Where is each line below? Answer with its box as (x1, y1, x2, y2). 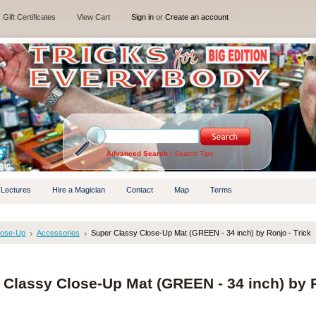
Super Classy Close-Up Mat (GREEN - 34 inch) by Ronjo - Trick (91, 229, 311, 237)
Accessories (37, 229, 80, 237)
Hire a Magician (52, 186, 105, 194)
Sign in (131, 13, 154, 21)
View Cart (77, 13, 110, 21)
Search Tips (174, 150, 213, 157)
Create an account (165, 13, 229, 21)
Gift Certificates (3, 13, 56, 21)
